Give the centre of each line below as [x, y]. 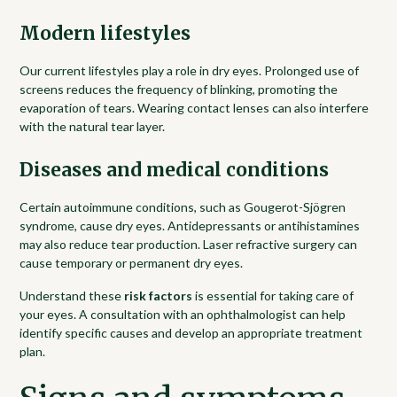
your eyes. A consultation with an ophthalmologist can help [183, 314]
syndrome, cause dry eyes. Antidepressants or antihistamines [190, 225]
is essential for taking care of [273, 295]
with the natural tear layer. [93, 126]
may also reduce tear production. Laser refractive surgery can [189, 244]
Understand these [72, 295]
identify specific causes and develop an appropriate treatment [191, 332]
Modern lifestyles [105, 33]
